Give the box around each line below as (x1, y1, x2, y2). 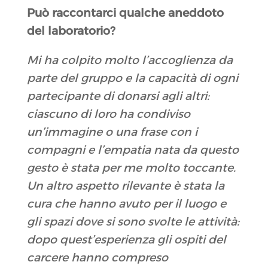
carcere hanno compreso (26, 251, 168, 265)
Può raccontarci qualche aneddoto (26, 6, 224, 20)
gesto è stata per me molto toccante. (26, 161, 236, 175)
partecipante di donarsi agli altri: (26, 89, 209, 103)
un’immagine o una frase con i (26, 125, 197, 139)
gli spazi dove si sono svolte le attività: (26, 215, 239, 229)
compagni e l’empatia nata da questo (26, 143, 239, 157)
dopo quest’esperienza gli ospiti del (26, 233, 226, 247)
